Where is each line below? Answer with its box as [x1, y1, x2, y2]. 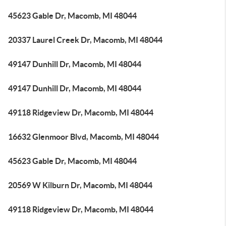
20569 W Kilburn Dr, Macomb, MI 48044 [8, 181, 152, 190]
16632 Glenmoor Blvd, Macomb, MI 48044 [8, 132, 159, 141]
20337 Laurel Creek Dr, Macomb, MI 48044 [8, 35, 162, 44]
